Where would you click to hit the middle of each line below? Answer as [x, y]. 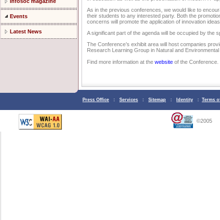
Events [19, 16]
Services [129, 100]
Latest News [26, 31]
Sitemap [157, 100]
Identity [185, 100]
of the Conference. [196, 62]
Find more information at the [121, 62]
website [164, 62]
